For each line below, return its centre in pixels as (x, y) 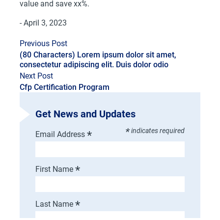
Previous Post (43, 43)
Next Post (36, 76)
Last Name (55, 204)
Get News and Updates (85, 114)
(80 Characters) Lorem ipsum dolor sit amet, (98, 55)
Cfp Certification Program (65, 87)
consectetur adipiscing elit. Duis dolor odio (94, 65)
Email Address (61, 134)
